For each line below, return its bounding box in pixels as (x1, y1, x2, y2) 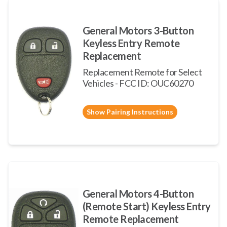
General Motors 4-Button (82, 187, 194, 200)
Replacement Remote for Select (82, 66, 202, 78)
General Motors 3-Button (82, 24, 194, 36)
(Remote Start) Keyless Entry (82, 200, 211, 212)
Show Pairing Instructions (86, 107, 173, 116)
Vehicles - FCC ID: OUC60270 (82, 77, 194, 89)
